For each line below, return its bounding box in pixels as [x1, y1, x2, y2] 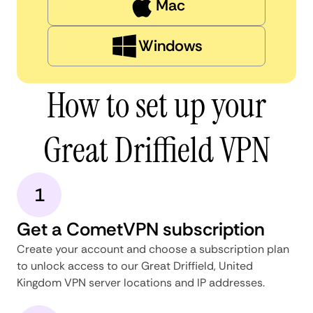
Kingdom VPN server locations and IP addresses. [17, 275, 265, 290]
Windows [138, 35, 203, 56]
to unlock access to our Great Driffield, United [17, 258, 253, 273]
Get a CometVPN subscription [17, 217, 265, 241]
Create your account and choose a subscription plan [17, 241, 289, 256]
